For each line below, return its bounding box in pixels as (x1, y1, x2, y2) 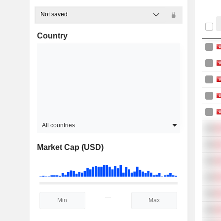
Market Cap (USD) (37, 143, 104, 152)
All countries (41, 122, 75, 129)
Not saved (40, 10, 68, 18)
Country (37, 32, 68, 40)
